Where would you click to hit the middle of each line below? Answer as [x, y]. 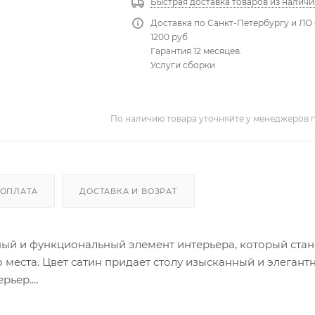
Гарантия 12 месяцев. [197, 51]
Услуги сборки [183, 65]
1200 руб [169, 37]
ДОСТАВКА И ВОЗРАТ [128, 192]
